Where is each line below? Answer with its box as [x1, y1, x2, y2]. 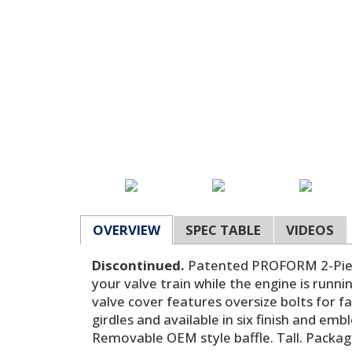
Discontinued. [92, 256, 185, 274]
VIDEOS [286, 221, 334, 239]
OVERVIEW [93, 221, 160, 239]
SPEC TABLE [185, 221, 261, 239]
